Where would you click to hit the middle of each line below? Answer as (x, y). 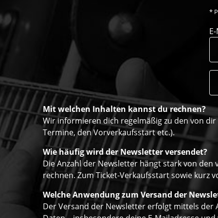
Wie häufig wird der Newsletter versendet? (125, 152)
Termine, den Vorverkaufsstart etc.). (109, 133)
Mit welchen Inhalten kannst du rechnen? (124, 109)
